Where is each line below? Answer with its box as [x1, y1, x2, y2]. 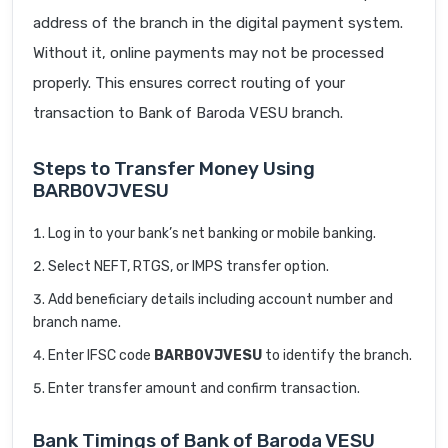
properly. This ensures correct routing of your [33, 74, 345, 93]
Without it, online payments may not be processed [33, 44, 384, 63]
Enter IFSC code [48, 347, 154, 365]
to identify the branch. [262, 347, 412, 365]
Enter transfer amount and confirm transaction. [48, 380, 360, 398]
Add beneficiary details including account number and [48, 291, 393, 309]
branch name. [33, 314, 121, 332]
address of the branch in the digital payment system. [33, 14, 403, 33]
